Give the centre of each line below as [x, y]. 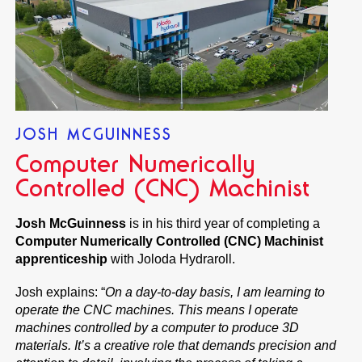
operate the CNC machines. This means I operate [157, 310]
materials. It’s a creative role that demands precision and [176, 346]
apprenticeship [62, 259]
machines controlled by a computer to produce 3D [158, 328]
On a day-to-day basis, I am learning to [215, 293]
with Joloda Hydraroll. [172, 259]
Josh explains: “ [61, 293]
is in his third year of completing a [223, 224]
